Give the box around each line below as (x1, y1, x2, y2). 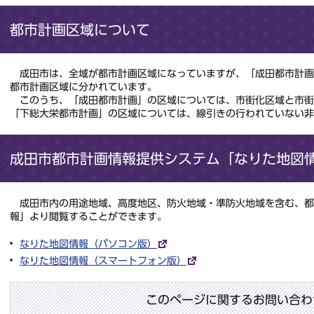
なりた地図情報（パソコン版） (20, 238, 157, 249)
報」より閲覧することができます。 (10, 211, 167, 221)
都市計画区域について (10, 22, 150, 36)
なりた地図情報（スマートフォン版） (20, 255, 186, 266)
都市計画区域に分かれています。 (10, 82, 157, 93)
